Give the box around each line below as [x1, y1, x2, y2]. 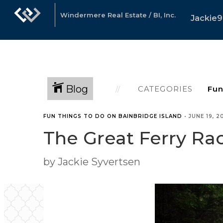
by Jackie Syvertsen [43, 156, 140, 168]
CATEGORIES [137, 84, 193, 94]
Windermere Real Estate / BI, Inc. [60, 11, 176, 19]
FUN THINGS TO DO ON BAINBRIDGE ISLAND [43, 113, 182, 119]
